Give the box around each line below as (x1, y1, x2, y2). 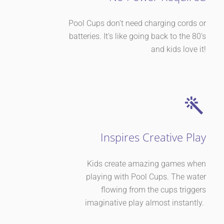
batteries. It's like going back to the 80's (69, 31, 206, 41)
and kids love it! (151, 44, 206, 54)
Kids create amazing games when (87, 159, 206, 169)
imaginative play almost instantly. (85, 198, 206, 208)
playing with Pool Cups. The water (86, 172, 206, 182)
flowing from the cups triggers (101, 185, 206, 195)
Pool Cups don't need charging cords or (68, 18, 206, 28)
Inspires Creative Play (100, 129, 206, 145)
